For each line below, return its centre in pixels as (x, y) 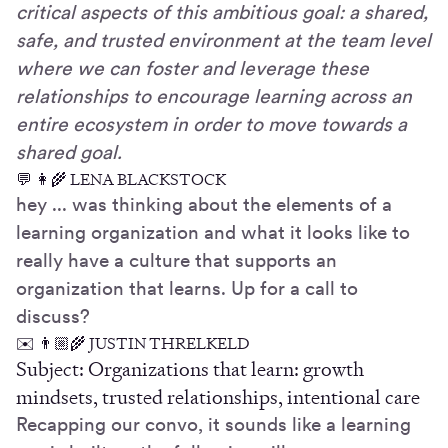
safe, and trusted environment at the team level (223, 41)
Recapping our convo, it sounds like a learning (213, 425)
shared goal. (69, 153)
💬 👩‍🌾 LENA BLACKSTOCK (121, 179)
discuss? (53, 317)
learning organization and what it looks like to (213, 233)
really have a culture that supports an (176, 261)
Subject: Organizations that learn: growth (190, 369)
